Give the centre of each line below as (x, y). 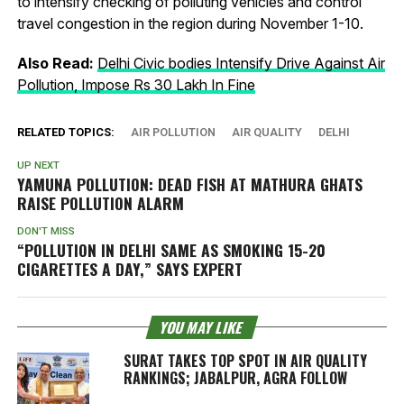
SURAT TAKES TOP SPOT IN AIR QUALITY (245, 360)
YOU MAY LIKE (202, 327)
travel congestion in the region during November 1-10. (190, 23)
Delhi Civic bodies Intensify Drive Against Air (241, 63)
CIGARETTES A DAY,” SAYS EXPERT (129, 268)
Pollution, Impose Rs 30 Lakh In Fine (136, 84)
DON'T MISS (46, 231)
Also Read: (55, 63)
